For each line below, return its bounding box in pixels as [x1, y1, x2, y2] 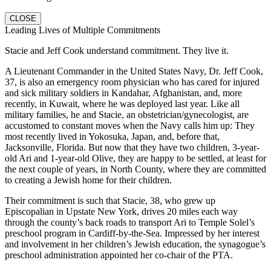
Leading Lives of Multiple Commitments [5, 24, 160, 35]
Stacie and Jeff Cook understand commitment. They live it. [5, 45, 229, 56]
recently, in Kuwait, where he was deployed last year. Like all [5, 98, 240, 109]
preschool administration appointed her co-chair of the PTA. [5, 249, 233, 260]
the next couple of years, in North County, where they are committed [5, 163, 266, 174]
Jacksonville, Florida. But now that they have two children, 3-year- [5, 142, 260, 152]
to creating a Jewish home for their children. [5, 174, 172, 185]
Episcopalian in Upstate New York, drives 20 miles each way [5, 206, 238, 217]
